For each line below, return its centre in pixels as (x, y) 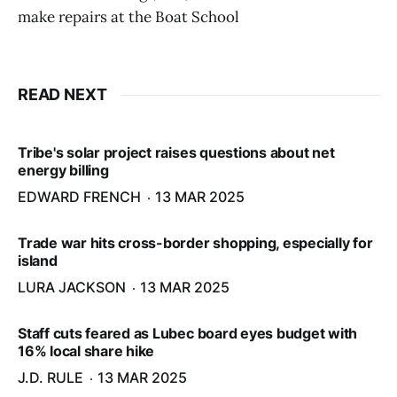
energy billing (63, 171)
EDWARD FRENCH (79, 197)
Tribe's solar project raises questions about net (176, 153)
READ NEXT (62, 95)
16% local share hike (86, 351)
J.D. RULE (51, 378)
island (38, 261)
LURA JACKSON (72, 288)
